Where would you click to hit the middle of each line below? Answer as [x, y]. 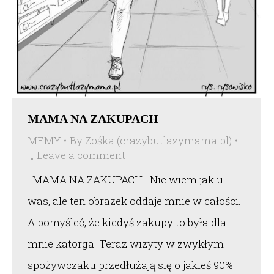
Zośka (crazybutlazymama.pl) [158, 141]
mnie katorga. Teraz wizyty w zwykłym [126, 244]
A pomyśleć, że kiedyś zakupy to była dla [127, 223]
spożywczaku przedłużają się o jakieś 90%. [131, 265]
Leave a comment [81, 155]
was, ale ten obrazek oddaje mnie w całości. [134, 201]
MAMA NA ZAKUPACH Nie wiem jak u [125, 180]
